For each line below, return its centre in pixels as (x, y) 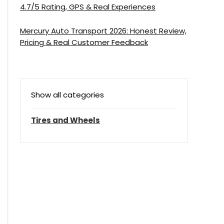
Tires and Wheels (65, 120)
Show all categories (67, 95)
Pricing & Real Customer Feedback (84, 42)
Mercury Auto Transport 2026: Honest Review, (103, 31)
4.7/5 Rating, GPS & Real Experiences (88, 7)
